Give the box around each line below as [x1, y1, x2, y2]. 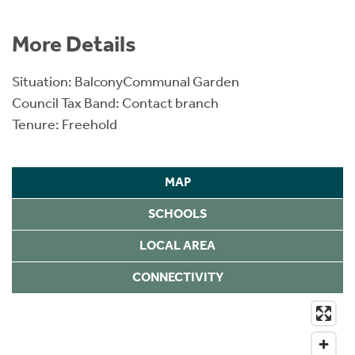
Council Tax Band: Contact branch [12, 94, 219, 112]
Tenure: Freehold [12, 115, 117, 133]
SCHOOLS [148, 206, 207, 222]
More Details [12, 30, 136, 57]
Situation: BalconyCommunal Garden [12, 72, 239, 90]
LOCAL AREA [139, 238, 216, 254]
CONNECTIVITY [132, 269, 223, 285]
